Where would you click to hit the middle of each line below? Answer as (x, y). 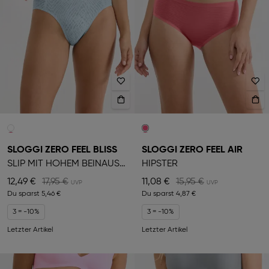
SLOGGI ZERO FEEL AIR (192, 150)
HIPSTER (160, 164)
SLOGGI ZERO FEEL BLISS (62, 150)
